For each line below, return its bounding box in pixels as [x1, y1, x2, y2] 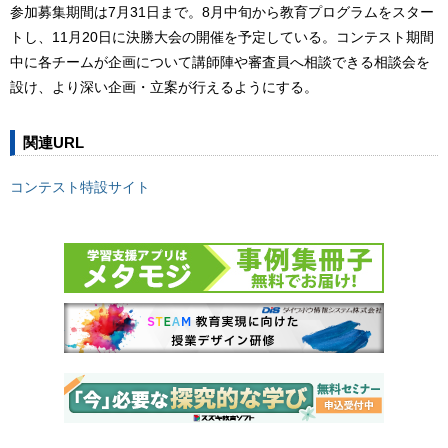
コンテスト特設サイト [10, 178, 150, 195]
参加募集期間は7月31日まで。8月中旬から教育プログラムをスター [10, 3, 434, 20]
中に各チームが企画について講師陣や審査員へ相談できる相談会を [10, 53, 430, 70]
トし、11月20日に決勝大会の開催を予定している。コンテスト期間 [10, 28, 434, 45]
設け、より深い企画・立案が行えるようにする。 [10, 78, 318, 95]
